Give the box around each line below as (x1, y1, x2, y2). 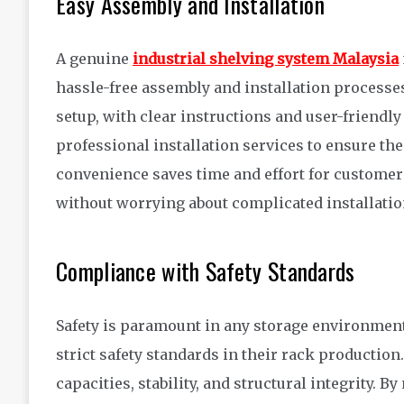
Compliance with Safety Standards (56, 253, 355, 289)
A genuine (56, 50, 133, 69)
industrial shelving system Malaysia (133, 50, 399, 69)
